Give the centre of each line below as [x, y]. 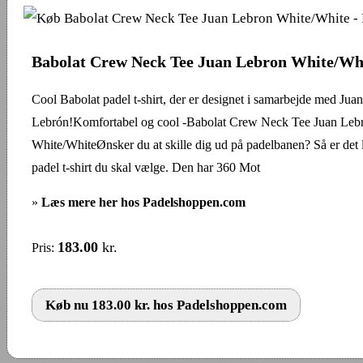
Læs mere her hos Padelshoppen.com [143, 202]
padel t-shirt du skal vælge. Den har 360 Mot [146, 167]
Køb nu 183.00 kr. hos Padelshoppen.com [166, 305]
